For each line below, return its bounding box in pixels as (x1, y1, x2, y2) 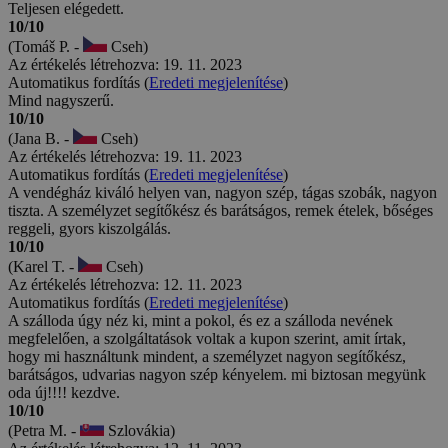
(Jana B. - (8, 129, 73, 147)
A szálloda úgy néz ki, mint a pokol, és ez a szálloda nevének (8, 311, 393, 329)
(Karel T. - (8, 257, 78, 275)
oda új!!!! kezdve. (8, 383, 120, 401)
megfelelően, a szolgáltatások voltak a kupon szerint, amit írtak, (8, 329, 406, 347)
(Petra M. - (8, 421, 80, 439)
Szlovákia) (104, 421, 175, 439)
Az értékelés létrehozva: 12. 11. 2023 (8, 275, 242, 293)
